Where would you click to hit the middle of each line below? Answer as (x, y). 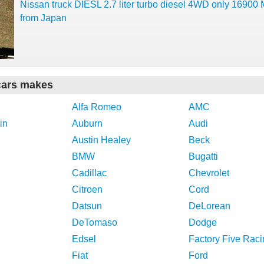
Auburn (87, 123)
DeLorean (209, 206)
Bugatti (203, 156)
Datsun (87, 206)
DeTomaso (95, 222)
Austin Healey (101, 140)
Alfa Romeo (97, 107)
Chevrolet (209, 173)
